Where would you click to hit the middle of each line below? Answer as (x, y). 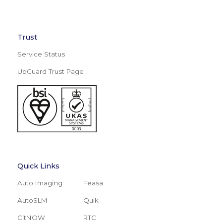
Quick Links (39, 166)
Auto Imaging (40, 183)
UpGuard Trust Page (51, 72)
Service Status (41, 54)
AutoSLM (33, 200)
